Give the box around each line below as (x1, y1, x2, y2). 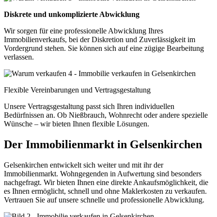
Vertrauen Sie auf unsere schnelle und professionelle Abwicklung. (4, 195, 204, 204)
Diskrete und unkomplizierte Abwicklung (4, 10, 139, 19)
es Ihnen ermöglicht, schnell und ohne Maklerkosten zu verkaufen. (4, 186, 207, 195)
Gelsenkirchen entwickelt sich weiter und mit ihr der (4, 160, 163, 169)
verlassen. (4, 53, 34, 62)
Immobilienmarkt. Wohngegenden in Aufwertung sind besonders (4, 169, 201, 178)
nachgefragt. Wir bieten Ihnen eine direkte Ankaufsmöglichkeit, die (4, 178, 208, 186)
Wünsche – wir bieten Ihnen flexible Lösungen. (4, 120, 149, 128)
